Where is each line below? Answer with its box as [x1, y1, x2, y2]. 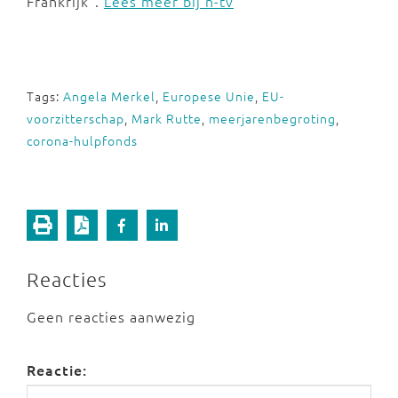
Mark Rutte [131, 109, 202, 127]
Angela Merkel [63, 87, 155, 105]
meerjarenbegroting [209, 109, 336, 127]
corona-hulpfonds [27, 131, 138, 149]
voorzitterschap [27, 109, 124, 127]
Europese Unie [163, 87, 255, 105]
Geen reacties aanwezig [27, 306, 195, 326]
